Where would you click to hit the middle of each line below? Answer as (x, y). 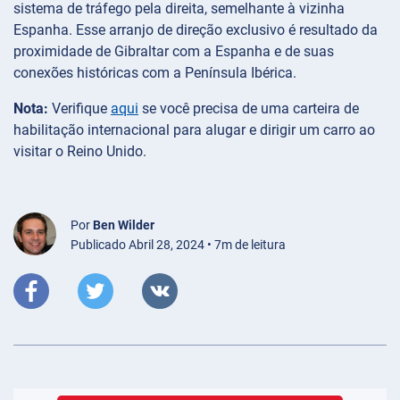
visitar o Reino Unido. (80, 152)
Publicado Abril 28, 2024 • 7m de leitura (178, 245)
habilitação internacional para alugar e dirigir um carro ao (194, 130)
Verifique (81, 109)
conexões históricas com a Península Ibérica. (155, 73)
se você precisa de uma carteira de (249, 109)
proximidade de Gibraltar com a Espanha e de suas (174, 52)
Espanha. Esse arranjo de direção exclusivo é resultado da (196, 30)
